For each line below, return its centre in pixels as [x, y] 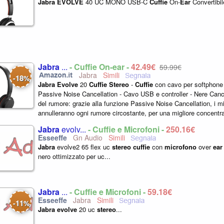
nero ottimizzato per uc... [74, 156]
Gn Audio [87, 137]
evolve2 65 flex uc [83, 147]
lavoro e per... [58, 122]
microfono [180, 147]
